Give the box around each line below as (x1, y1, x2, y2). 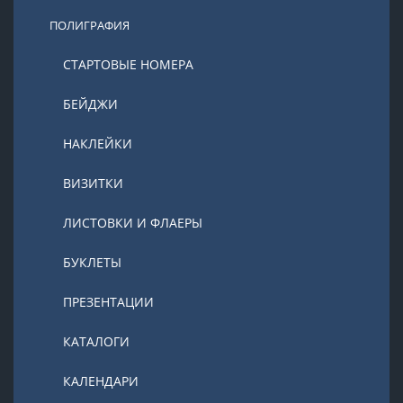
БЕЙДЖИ (63, 95, 118, 112)
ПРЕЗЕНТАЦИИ (63, 293, 154, 310)
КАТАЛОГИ (63, 333, 130, 350)
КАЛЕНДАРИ (63, 372, 139, 390)
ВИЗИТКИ (63, 175, 123, 192)
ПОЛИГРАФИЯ (49, 17, 130, 33)
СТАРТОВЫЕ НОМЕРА (63, 56, 193, 73)
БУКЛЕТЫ (63, 254, 121, 271)
